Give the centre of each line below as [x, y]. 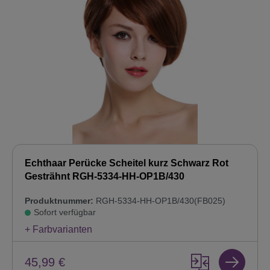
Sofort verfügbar [65, 212]
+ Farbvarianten [58, 230]
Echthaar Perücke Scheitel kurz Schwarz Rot [127, 163]
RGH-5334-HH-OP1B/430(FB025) [159, 201]
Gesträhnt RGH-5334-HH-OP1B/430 [105, 177]
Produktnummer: [59, 201]
